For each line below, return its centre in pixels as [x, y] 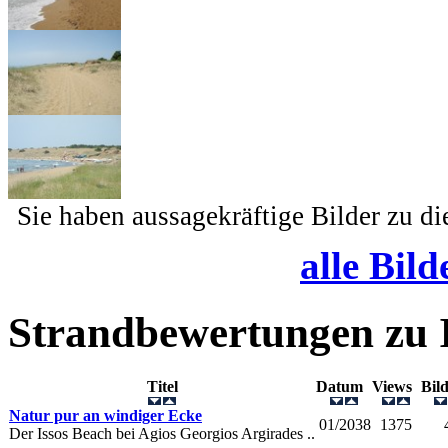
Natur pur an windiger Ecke [105, 415]
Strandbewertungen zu [223, 332]
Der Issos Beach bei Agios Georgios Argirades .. [162, 433]
